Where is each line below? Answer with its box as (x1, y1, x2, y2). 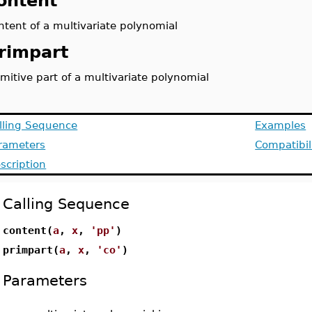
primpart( (3, 244, 60, 256)
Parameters (3, 272, 88, 289)
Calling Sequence (3, 195, 130, 212)
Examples (255, 119, 306, 131)
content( (3, 224, 54, 236)
